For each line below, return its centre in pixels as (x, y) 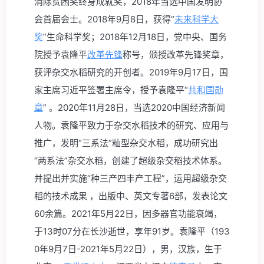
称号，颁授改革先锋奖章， (175, 55)
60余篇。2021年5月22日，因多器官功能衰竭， (128, 214)
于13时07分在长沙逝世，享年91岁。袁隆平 (120, 231)
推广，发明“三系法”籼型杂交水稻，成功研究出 (126, 143)
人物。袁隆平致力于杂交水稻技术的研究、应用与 (131, 125)
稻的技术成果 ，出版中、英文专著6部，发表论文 (131, 196)
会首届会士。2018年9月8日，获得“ (104, 19)
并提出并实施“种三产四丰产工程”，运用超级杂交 (130, 178)
